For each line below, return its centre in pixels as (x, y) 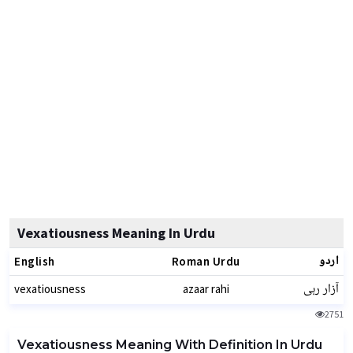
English (35, 261)
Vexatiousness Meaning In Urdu (116, 233)
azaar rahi (206, 289)
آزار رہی (321, 290)
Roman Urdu (206, 261)
